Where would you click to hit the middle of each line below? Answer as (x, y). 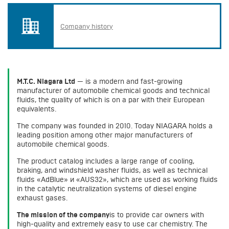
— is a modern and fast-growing (129, 82)
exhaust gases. (42, 198)
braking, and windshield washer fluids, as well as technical (112, 170)
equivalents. (37, 109)
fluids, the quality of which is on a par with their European (111, 100)
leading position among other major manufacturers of (105, 135)
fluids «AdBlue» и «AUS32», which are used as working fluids (117, 180)
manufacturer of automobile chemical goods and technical (113, 91)
